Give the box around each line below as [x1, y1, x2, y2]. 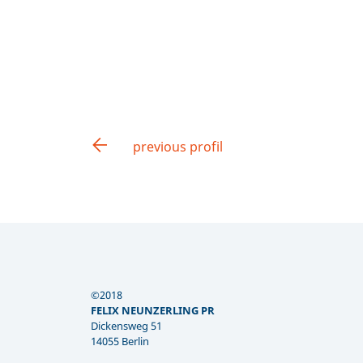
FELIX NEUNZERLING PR [91, 302, 215, 318]
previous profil [133, 138, 223, 156]
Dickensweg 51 [91, 318, 162, 333]
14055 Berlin [91, 333, 149, 348]
